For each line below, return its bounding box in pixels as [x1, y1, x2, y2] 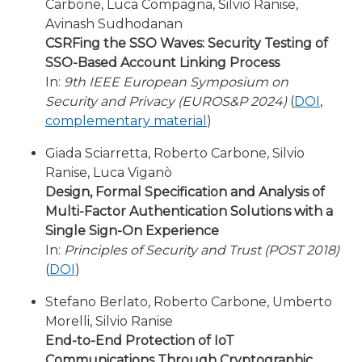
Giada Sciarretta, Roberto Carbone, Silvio [45, 145, 305, 161]
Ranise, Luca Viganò [45, 165, 172, 180]
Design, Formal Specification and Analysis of [45, 184, 325, 200]
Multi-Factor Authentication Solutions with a [45, 204, 333, 219]
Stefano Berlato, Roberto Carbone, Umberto [45, 294, 332, 309]
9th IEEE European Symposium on [64, 74, 288, 90]
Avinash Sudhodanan [45, 16, 183, 32]
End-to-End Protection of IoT [45, 333, 234, 348]
